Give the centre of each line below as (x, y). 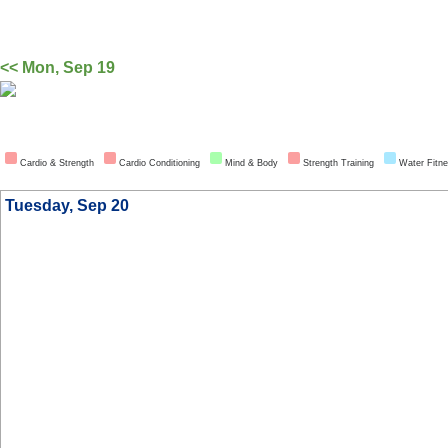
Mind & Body (251, 163)
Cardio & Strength (57, 163)
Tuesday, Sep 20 (67, 205)
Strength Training (338, 163)
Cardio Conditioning (159, 163)
